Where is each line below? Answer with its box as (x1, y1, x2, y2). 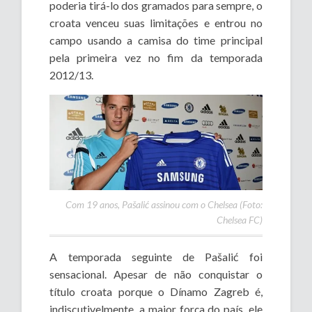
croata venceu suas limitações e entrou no (49, 16, 263, 30)
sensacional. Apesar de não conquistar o (49, 267, 263, 281)
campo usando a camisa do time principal (49, 33, 263, 47)
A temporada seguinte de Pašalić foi (49, 250, 263, 264)
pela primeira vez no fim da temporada (49, 51, 263, 65)
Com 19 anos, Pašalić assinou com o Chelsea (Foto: (65, 198, 263, 211)
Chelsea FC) (216, 214, 263, 226)
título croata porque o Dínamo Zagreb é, (49, 285, 263, 299)
